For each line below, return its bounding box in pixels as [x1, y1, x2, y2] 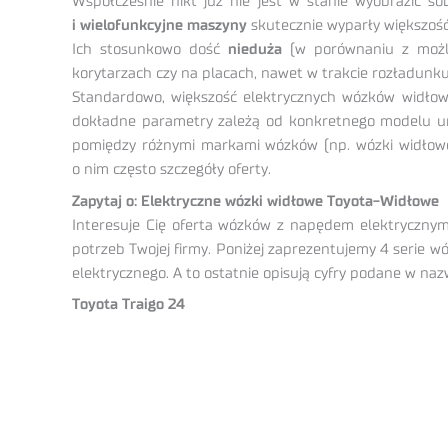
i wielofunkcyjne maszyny [72, 18, 247, 34]
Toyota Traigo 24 [72, 297, 185, 313]
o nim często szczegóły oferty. [72, 162, 271, 178]
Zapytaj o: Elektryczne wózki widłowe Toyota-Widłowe [72, 193, 439, 209]
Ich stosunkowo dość [72, 42, 228, 58]
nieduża [228, 42, 282, 58]
